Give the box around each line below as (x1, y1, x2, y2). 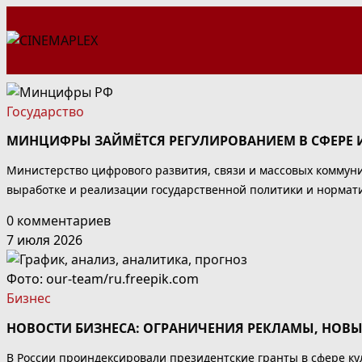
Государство (6, 103, 84, 120)
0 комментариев (6, 212, 111, 230)
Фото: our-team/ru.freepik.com (6, 270, 199, 288)
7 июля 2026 (6, 231, 82, 250)
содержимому (6, 45, 95, 63)
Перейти (6, 6, 61, 24)
